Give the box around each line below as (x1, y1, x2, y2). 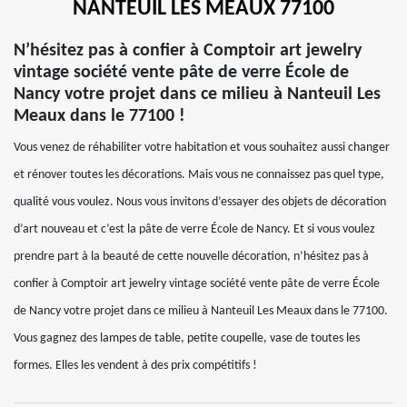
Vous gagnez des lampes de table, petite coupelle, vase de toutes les (14, 332, 360, 345)
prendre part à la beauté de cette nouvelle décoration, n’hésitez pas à (14, 250, 369, 263)
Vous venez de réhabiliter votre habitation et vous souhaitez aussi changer (14, 141, 390, 154)
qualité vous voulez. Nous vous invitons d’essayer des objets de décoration (14, 195, 386, 209)
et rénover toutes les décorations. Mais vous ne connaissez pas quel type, (14, 168, 384, 182)
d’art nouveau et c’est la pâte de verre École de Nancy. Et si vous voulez (14, 223, 375, 236)
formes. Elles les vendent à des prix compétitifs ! (14, 359, 257, 372)
